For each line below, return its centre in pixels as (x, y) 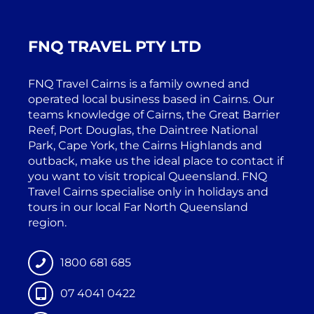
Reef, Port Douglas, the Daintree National (143, 130)
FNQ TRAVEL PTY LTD (115, 47)
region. (47, 223)
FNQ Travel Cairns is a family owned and (139, 84)
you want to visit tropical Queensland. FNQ (148, 177)
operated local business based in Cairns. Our (151, 100)
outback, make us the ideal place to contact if (156, 161)
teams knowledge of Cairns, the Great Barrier (154, 115)
